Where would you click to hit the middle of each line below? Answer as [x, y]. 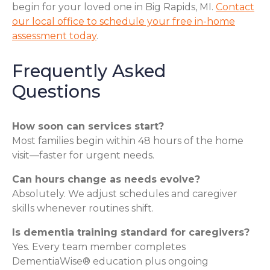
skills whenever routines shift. [83, 208]
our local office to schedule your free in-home [124, 21]
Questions [56, 91]
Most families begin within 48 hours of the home [128, 140]
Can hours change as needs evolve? [106, 179]
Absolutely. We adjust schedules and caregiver [125, 193]
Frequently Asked [89, 71]
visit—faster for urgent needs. [83, 155]
